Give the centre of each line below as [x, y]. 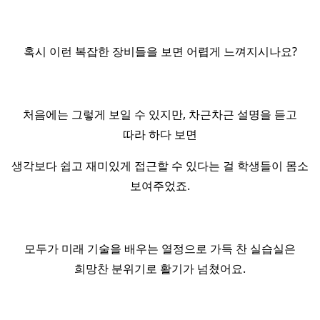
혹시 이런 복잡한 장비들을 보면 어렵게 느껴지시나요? [160, 51]
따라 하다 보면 [160, 134]
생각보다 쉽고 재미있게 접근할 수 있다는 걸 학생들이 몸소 [160, 166]
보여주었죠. [160, 186]
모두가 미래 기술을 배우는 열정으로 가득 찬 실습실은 [160, 249]
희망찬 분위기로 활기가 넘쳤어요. [160, 269]
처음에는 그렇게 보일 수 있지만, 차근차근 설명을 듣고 [160, 114]
